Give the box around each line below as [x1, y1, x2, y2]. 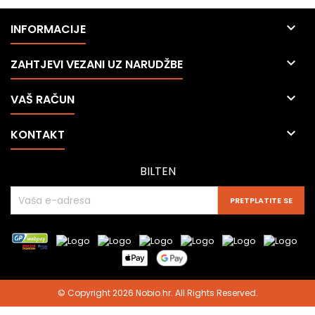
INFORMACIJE [11, 21, 86, 37]
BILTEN [139, 163, 176, 179]
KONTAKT [11, 127, 65, 143]
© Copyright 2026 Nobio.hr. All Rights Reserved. [57, 287, 258, 299]
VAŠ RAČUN [11, 91, 75, 108]
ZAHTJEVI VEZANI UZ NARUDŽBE [11, 56, 183, 72]
